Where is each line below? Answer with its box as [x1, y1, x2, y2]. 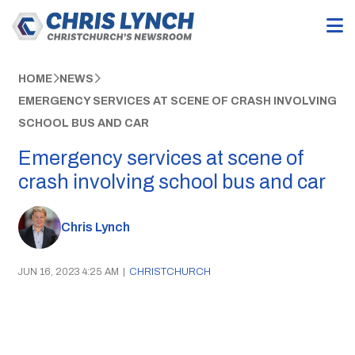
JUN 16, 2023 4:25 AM [17, 265, 119, 277]
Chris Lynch [60, 220, 130, 235]
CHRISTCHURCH [128, 265, 211, 277]
